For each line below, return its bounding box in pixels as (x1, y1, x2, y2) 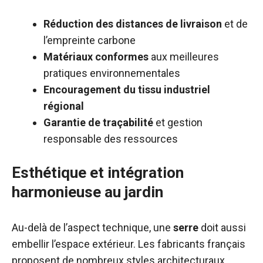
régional (43, 100, 84, 112)
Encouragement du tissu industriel (43, 83, 210, 96)
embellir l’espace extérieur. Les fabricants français (12, 238, 245, 250)
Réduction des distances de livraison (43, 18, 222, 30)
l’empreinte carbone (43, 34, 136, 46)
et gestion (153, 116, 203, 129)
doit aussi (198, 221, 246, 234)
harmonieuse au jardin (12, 183, 163, 201)
